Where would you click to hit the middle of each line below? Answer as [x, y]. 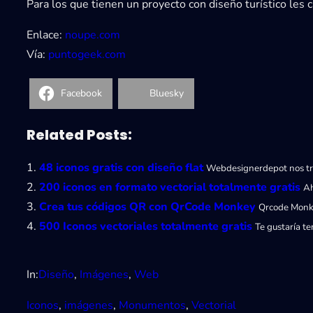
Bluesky [167, 94]
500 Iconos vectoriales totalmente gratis [146, 226]
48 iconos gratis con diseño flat [121, 167]
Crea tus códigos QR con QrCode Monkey [147, 206]
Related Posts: [79, 134]
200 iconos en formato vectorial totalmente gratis [170, 187]
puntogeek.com [87, 54]
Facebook [81, 94]
